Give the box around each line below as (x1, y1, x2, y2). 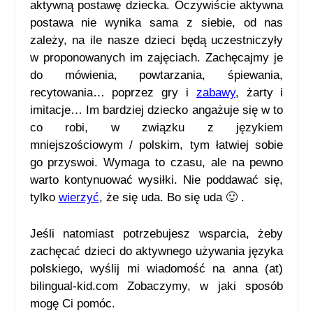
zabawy (196, 85, 235, 99)
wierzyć (58, 190, 99, 204)
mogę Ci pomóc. (29, 297, 115, 311)
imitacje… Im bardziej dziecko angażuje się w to (29, 103, 284, 117)
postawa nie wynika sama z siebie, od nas (29, 15, 284, 29)
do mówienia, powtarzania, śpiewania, (29, 68, 284, 82)
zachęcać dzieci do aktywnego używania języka (29, 245, 284, 259)
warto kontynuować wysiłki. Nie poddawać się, (29, 173, 284, 187)
